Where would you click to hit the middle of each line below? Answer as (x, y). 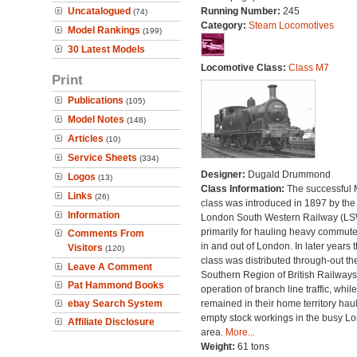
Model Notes (96, 120)
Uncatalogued (99, 11)
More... (240, 332)
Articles (86, 139)
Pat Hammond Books (116, 285)
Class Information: (243, 189)
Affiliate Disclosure (111, 322)
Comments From (106, 233)
